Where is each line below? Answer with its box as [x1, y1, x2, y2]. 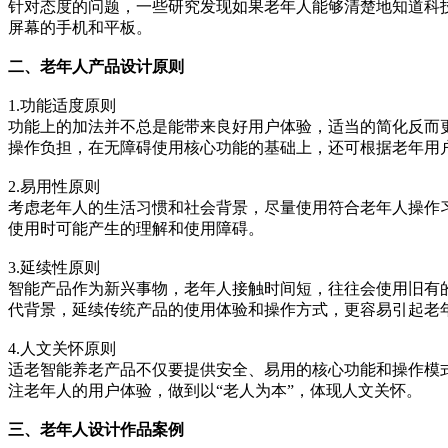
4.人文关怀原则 [8, 340, 116, 358]
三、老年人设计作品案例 [8, 421, 184, 439]
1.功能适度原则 [8, 97, 116, 115]
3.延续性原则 [8, 259, 100, 277]
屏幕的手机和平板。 [8, 19, 152, 37]
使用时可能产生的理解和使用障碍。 [8, 220, 264, 238]
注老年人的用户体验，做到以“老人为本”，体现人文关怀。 [8, 382, 422, 400]
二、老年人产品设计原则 [8, 58, 184, 76]
